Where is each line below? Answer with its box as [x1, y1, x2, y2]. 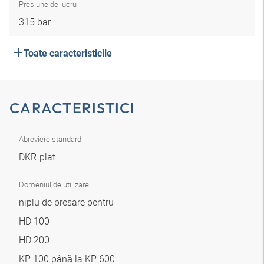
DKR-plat [19, 150, 58, 163]
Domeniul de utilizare [19, 179, 89, 190]
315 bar [19, 15, 51, 28]
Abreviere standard [19, 134, 81, 144]
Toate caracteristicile [24, 48, 112, 59]
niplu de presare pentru [19, 196, 116, 209]
